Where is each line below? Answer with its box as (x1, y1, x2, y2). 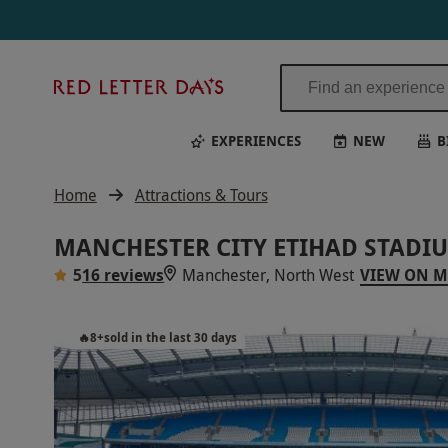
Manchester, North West (182, 264, 355, 286)
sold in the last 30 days (103, 329, 237, 346)
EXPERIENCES (210, 130, 301, 150)
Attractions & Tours (134, 184, 268, 206)
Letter (230, 97, 273, 120)
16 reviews (82, 264, 165, 286)
